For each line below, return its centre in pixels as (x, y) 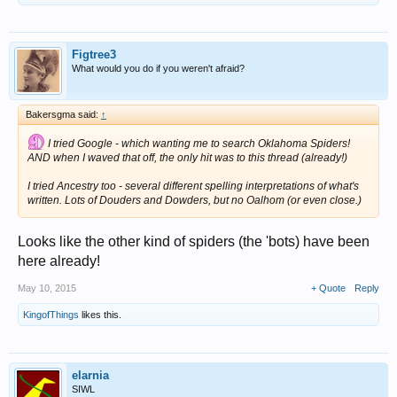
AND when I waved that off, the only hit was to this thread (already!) (187, 157)
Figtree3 (94, 54)
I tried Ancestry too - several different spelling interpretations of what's (193, 186)
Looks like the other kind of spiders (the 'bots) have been (194, 241)
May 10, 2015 (47, 288)
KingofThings (51, 314)
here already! (59, 261)
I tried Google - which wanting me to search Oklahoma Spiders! (198, 143)
